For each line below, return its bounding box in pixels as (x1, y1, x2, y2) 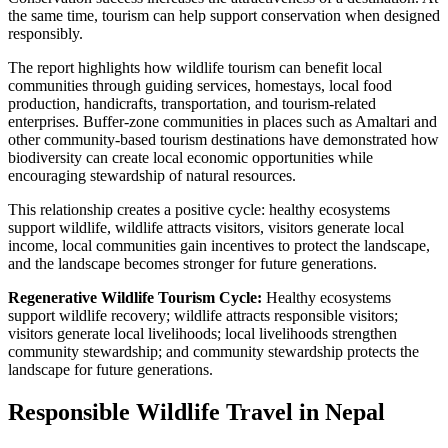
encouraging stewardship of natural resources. (8, 167, 296, 185)
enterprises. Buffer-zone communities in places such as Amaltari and (8, 113, 437, 131)
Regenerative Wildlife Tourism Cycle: (8, 289, 262, 307)
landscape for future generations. (8, 361, 213, 379)
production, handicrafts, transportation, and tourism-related (8, 95, 376, 113)
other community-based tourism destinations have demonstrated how (8, 131, 439, 149)
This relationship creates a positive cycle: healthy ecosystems (8, 201, 390, 219)
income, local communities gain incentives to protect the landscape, (8, 237, 430, 255)
